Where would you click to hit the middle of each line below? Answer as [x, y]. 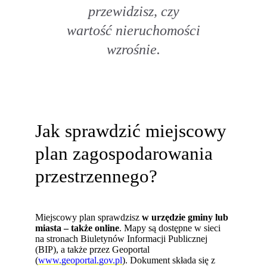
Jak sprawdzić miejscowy [131, 131]
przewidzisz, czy [133, 11]
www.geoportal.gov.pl [80, 260]
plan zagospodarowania [124, 154]
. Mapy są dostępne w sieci [170, 228]
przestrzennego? [97, 177]
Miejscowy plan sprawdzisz [88, 218]
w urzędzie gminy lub [184, 218]
